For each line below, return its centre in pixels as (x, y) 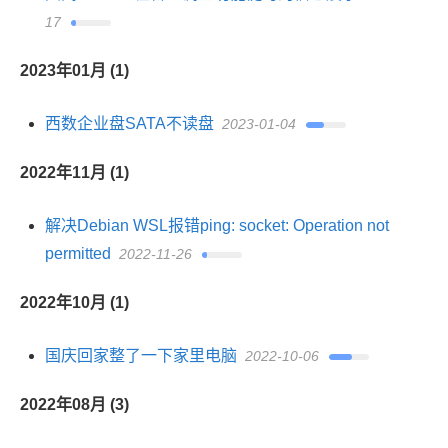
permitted (78, 253)
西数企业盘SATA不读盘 (129, 123)
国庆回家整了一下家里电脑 (141, 355)
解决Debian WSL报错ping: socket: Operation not (217, 225)
